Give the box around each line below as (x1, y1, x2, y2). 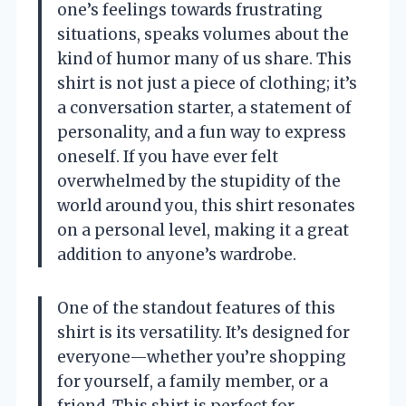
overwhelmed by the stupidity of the (57, 170, 341, 191)
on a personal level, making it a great (57, 219, 349, 240)
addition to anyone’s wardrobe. (57, 244, 296, 265)
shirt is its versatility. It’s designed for (57, 322, 350, 343)
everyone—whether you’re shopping (57, 346, 346, 367)
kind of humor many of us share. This (57, 48, 352, 69)
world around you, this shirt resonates (57, 195, 355, 216)
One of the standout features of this (57, 297, 335, 318)
